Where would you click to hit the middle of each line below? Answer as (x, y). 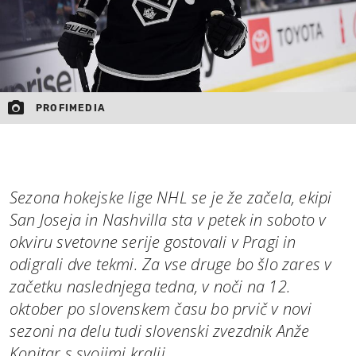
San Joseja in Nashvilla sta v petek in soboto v (168, 220)
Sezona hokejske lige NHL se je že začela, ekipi (171, 198)
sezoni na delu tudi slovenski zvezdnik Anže (160, 331)
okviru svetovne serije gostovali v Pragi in (153, 242)
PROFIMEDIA (71, 108)
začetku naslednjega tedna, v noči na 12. (151, 287)
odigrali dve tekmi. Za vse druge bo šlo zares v (171, 265)
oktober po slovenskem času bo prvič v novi (161, 309)
